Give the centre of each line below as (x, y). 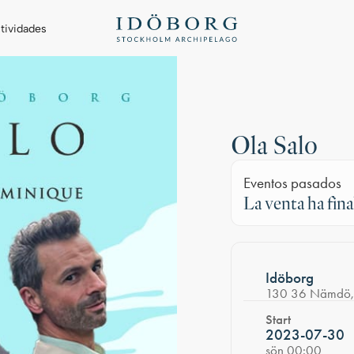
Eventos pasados (292, 183)
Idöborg (289, 278)
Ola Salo (274, 145)
